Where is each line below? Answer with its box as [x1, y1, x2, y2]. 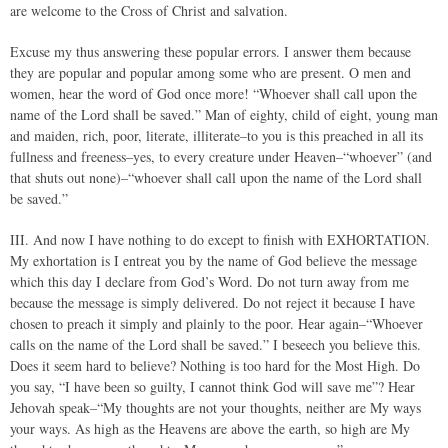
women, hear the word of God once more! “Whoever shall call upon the [10, 84, 417, 103]
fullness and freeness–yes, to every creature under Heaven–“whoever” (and [10, 147, 432, 166]
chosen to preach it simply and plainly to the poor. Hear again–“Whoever [10, 314, 423, 333]
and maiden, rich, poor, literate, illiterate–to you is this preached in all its [10, 126, 423, 145]
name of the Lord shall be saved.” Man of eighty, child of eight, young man [10, 105, 438, 124]
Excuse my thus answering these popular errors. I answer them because [10, 42, 411, 61]
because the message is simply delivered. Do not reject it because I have [10, 293, 415, 312]
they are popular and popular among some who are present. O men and [10, 63, 411, 82]
